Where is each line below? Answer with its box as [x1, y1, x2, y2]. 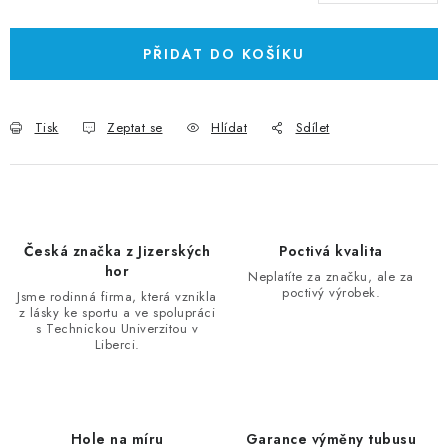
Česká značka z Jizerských [23, 240, 211, 261]
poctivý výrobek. [282, 282, 380, 302]
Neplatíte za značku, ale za [248, 266, 414, 286]
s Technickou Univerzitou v [36, 318, 198, 338]
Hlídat [211, 117, 247, 137]
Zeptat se [107, 117, 163, 137]
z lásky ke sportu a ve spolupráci [18, 302, 216, 322]
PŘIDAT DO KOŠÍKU [143, 43, 305, 64]
